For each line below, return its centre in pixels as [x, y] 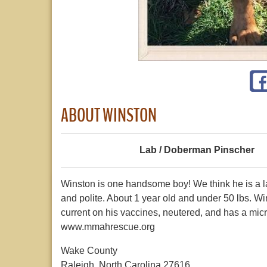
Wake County [89, 251]
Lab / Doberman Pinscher [197, 150]
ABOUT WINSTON [109, 115]
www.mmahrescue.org [108, 227]
